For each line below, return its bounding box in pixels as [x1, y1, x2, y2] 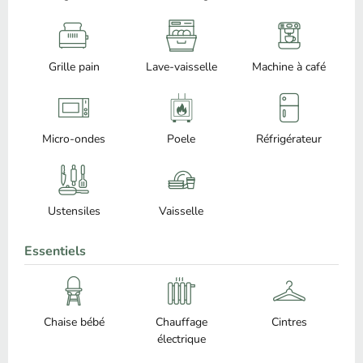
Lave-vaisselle [145, 58, 217, 75]
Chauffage [155, 314, 207, 330]
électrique [156, 331, 206, 347]
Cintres [271, 314, 307, 330]
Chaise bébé [43, 314, 105, 330]
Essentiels [24, 241, 86, 260]
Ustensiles [47, 203, 100, 219]
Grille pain [48, 58, 100, 75]
